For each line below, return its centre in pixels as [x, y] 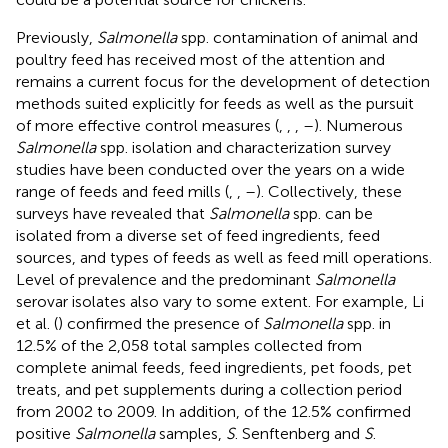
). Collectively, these [329, 191]
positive [45, 433]
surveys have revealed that [112, 213]
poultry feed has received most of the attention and [200, 59]
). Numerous [358, 125]
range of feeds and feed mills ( [122, 191]
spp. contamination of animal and [297, 37]
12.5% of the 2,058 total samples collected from [189, 345]
